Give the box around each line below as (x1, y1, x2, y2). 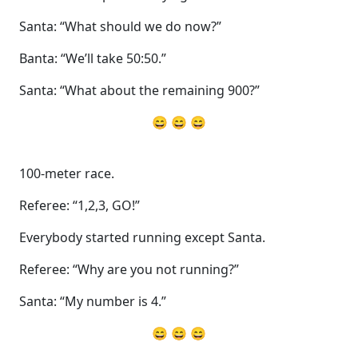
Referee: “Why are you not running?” (19, 260, 239, 278)
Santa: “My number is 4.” (19, 292, 166, 310)
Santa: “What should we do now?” (19, 17, 221, 35)
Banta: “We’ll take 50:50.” (19, 49, 166, 67)
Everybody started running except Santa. (19, 228, 265, 246)
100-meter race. (19, 164, 114, 182)
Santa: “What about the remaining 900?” (19, 81, 260, 99)
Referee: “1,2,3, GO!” (19, 196, 140, 214)
